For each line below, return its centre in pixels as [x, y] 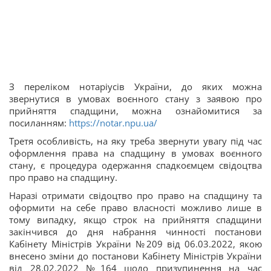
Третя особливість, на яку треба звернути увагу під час [135, 141]
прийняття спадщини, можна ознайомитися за [135, 111]
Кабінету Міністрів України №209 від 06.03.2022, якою [135, 244]
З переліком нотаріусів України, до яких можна [135, 87]
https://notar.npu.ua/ [112, 123]
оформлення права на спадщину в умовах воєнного [135, 153]
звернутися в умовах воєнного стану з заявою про [135, 99]
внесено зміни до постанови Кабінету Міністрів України [135, 256]
